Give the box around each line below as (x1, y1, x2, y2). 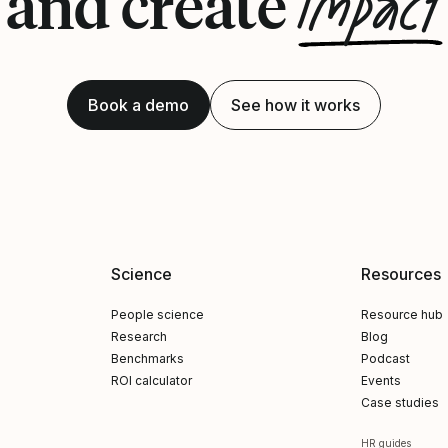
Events (360, 373, 401, 388)
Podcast (360, 351, 410, 366)
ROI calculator (111, 373, 193, 388)
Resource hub (360, 307, 443, 322)
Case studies (360, 395, 439, 410)
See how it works (231, 95, 360, 115)
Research (111, 329, 168, 344)
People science (111, 307, 205, 322)
